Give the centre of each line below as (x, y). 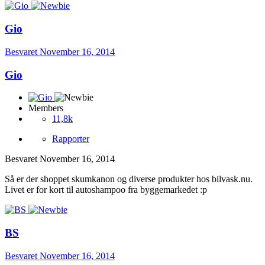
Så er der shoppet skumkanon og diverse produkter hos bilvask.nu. (129, 179)
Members (46, 108)
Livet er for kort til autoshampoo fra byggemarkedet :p (106, 190)
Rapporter (71, 139)
